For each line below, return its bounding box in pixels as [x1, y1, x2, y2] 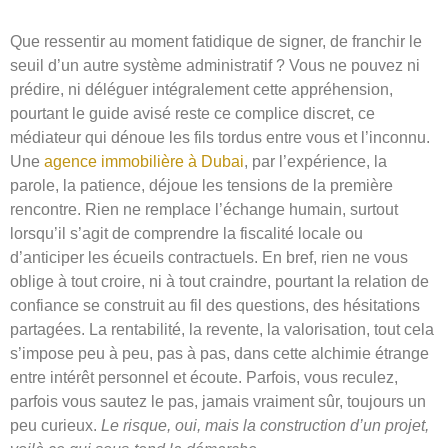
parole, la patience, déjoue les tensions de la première [10, 177, 393, 195]
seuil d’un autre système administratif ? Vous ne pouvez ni [10, 57, 420, 75]
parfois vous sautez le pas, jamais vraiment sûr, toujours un [10, 393, 426, 411]
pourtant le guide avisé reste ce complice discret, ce [10, 105, 375, 123]
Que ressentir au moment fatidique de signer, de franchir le [10, 33, 422, 51]
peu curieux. [10, 417, 101, 435]
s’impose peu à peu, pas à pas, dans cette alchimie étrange [10, 345, 429, 363]
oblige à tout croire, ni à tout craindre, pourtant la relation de [10, 273, 429, 291]
